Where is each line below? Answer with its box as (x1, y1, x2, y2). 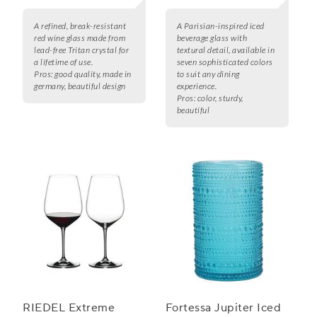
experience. (176, 81, 217, 92)
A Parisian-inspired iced (176, 21, 265, 32)
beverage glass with (176, 33, 248, 44)
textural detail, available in (176, 45, 275, 56)
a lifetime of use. (34, 57, 93, 68)
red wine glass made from (34, 33, 125, 44)
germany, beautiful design (34, 81, 126, 92)
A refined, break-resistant (34, 21, 126, 32)
